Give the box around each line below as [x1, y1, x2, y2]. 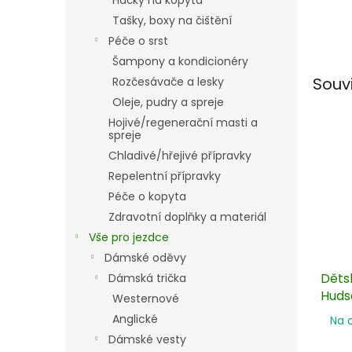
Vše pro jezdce [89, 229, 169, 245]
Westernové [112, 291, 179, 306]
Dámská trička [108, 270, 186, 286]
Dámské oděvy [104, 250, 186, 266]
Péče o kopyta [108, 189, 186, 204]
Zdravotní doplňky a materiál [108, 209, 266, 225]
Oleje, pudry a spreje [112, 94, 224, 110]
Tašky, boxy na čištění [112, 13, 232, 28]
